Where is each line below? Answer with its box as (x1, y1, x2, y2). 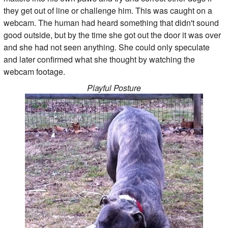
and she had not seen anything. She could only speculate (3, 41, 210, 53)
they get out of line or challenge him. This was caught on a (3, 4, 212, 16)
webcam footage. (3, 65, 65, 77)
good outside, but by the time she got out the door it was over (3, 28, 221, 41)
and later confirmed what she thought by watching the (3, 53, 195, 65)
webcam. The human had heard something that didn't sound (3, 16, 219, 28)
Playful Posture (87, 82, 141, 94)
